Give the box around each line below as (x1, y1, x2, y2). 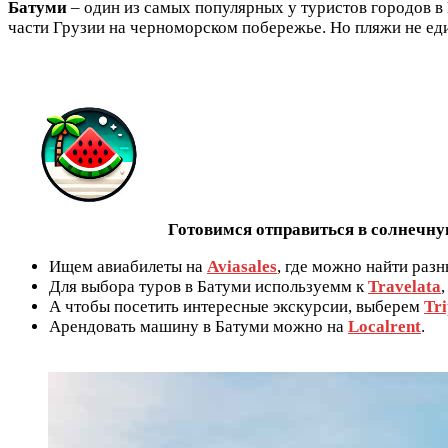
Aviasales (207, 257, 277, 277)
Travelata (368, 277, 441, 297)
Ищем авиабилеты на (49, 257, 207, 277)
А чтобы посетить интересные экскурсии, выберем (49, 297, 424, 317)
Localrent (348, 317, 421, 337)
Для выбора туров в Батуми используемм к (49, 277, 368, 297)
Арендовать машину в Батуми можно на (49, 317, 348, 337)
